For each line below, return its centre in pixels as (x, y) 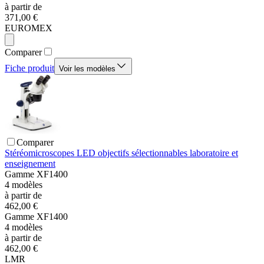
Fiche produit (29, 68)
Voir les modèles (87, 69)
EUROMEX (29, 28)
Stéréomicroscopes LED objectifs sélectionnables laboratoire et (121, 153)
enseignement (30, 164)
